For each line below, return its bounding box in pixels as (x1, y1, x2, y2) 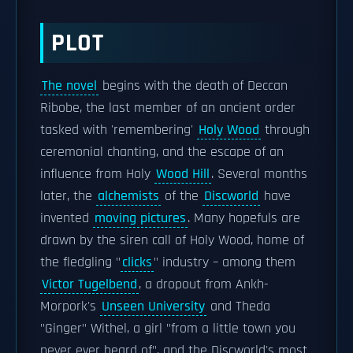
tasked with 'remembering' (40, 121, 197, 139)
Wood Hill (156, 165, 210, 183)
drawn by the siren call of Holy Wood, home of (40, 232, 304, 249)
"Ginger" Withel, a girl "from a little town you (40, 320, 295, 337)
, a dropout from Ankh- (139, 276, 269, 293)
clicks (122, 254, 152, 271)
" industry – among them (154, 254, 295, 271)
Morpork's (40, 298, 100, 315)
